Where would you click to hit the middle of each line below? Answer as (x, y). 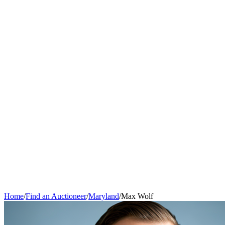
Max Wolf (137, 196)
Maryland (104, 196)
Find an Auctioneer (56, 196)
